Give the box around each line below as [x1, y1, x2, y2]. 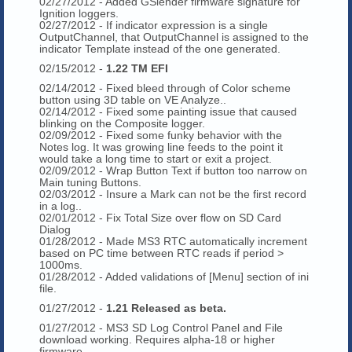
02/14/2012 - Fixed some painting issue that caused [39, 104, 297, 118]
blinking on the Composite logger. [39, 116, 205, 130]
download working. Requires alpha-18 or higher [39, 332, 275, 346]
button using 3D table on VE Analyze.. [39, 93, 226, 106]
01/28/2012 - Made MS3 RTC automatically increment [39, 234, 307, 247]
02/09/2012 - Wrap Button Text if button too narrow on [39, 163, 307, 177]
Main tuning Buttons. [39, 175, 141, 189]
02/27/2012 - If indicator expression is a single [39, 18, 268, 31]
